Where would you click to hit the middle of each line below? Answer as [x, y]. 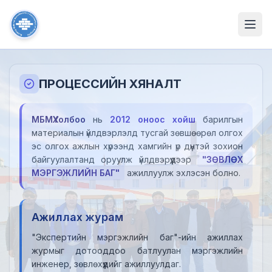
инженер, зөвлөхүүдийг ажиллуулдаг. [106, 264]
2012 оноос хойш [149, 119]
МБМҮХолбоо [59, 119]
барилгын [219, 119]
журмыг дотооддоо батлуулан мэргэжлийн [137, 250]
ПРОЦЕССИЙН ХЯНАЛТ [110, 84]
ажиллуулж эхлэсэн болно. [184, 173]
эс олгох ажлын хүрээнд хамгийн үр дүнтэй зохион [137, 146]
